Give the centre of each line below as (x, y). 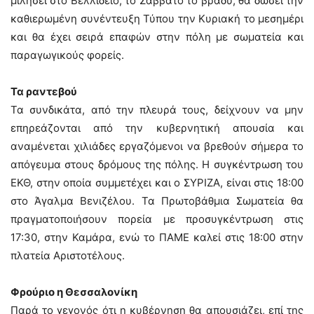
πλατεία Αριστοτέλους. (68, 255)
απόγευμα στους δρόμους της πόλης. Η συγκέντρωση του (157, 164)
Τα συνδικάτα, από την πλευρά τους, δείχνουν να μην (157, 110)
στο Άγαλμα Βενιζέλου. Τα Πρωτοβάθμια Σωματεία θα (157, 201)
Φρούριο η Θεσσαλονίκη (74, 292)
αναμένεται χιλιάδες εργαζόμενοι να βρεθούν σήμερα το (157, 146)
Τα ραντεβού (44, 91)
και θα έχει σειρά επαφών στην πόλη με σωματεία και (157, 37)
